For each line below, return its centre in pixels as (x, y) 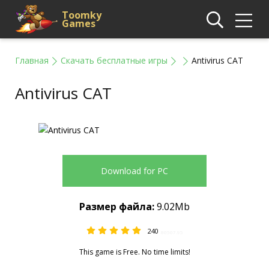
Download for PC (134, 171)
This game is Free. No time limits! (134, 252)
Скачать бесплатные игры (114, 60)
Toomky (82, 15)
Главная (32, 60)
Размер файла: (117, 207)
